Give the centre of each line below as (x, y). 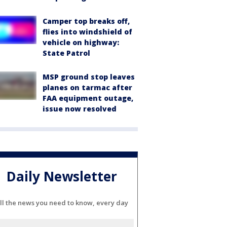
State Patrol (66, 53)
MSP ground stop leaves (89, 77)
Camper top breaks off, (86, 21)
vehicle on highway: (81, 42)
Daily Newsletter (62, 177)
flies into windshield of (87, 32)
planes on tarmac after (87, 87)
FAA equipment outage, (88, 98)
